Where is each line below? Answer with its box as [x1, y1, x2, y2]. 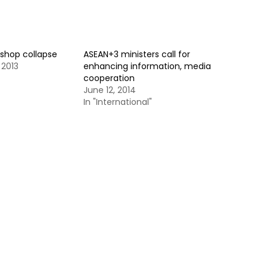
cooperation [83, 72, 135, 84]
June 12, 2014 [83, 84, 136, 96]
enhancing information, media [83, 60, 211, 72]
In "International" [83, 96, 152, 108]
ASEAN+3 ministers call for [83, 48, 190, 60]
